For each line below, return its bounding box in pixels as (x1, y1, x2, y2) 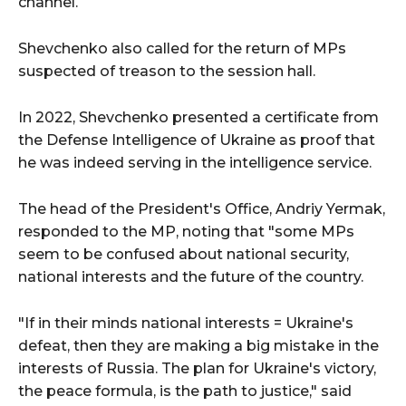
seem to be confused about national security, (18, 245, 349, 263)
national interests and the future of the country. (18, 267, 363, 285)
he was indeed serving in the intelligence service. (18, 153, 372, 171)
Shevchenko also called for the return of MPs (18, 39, 346, 57)
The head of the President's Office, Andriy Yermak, (18, 199, 385, 217)
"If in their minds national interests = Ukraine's (18, 314, 353, 332)
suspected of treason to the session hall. (18, 62, 315, 80)
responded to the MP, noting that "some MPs (18, 222, 354, 240)
